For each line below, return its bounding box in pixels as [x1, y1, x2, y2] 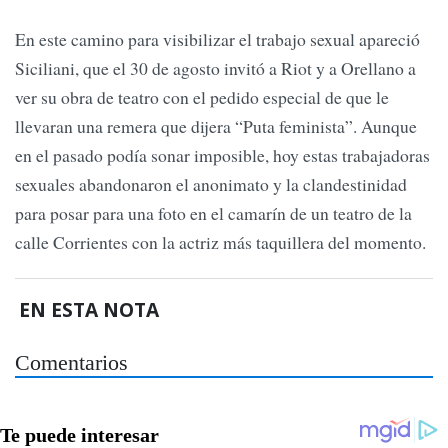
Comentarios [15, 351, 128, 376]
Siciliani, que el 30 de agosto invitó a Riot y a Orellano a [15, 56, 416, 81]
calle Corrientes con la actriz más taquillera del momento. [15, 230, 426, 255]
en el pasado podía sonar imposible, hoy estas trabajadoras [15, 143, 430, 168]
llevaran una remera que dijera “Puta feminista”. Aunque [15, 114, 417, 139]
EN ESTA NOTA [19, 295, 160, 323]
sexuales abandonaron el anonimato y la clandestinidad [15, 172, 407, 197]
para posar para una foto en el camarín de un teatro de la [15, 201, 412, 226]
